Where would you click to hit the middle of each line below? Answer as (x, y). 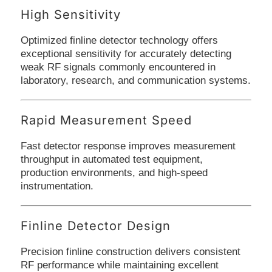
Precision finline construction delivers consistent (130, 251)
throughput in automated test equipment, (111, 159)
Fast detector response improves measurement (128, 146)
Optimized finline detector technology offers (119, 40)
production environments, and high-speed (114, 172)
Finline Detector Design (95, 226)
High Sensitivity (70, 14)
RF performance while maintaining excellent (119, 265)
